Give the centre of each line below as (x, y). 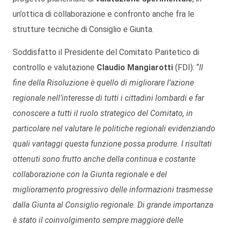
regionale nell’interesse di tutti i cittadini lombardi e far (108, 98)
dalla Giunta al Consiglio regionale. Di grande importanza (113, 205)
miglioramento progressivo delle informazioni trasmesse (113, 189)
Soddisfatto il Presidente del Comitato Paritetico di (106, 52)
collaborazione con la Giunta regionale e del (90, 174)
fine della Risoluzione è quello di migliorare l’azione (103, 82)
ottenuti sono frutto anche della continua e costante (104, 159)
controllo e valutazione (55, 67)
